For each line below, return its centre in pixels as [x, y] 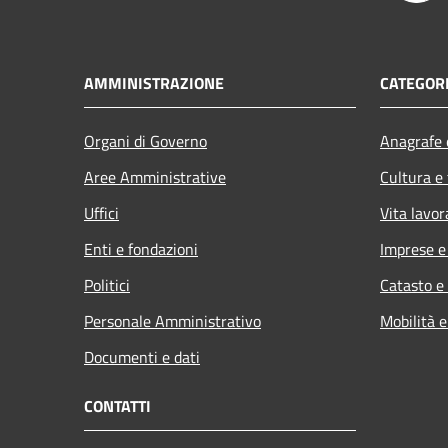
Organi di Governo [145, 141]
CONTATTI [117, 406]
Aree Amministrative [155, 177]
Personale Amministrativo [172, 321]
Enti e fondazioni [141, 249]
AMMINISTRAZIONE [154, 83]
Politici [107, 285]
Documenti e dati [142, 357]
